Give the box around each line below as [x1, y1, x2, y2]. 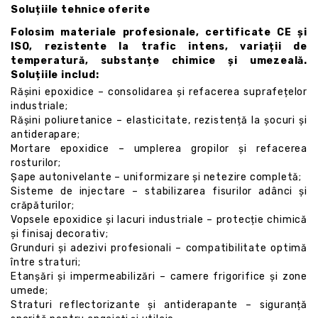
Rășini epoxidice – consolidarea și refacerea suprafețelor [11, 86, 307, 98]
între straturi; [11, 256, 82, 268]
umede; [11, 285, 48, 297]
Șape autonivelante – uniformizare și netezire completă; [11, 171, 302, 183]
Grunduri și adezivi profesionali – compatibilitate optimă [11, 242, 307, 254]
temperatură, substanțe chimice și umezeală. [11, 55, 307, 67]
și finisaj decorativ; [11, 228, 109, 240]
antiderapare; [11, 128, 80, 141]
